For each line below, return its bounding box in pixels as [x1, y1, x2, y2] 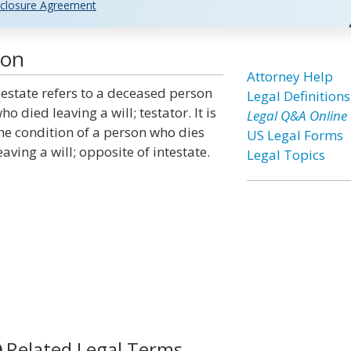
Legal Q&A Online [246, 107, 347, 125]
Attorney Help [246, 67, 333, 85]
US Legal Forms [246, 126, 343, 144]
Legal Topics [246, 146, 325, 164]
